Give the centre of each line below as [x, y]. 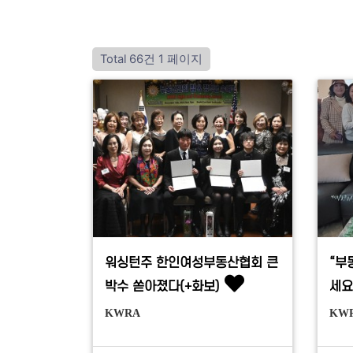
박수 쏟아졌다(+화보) [162, 286]
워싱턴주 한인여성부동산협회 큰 [191, 263]
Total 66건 [128, 59]
